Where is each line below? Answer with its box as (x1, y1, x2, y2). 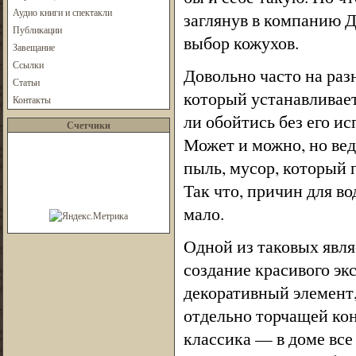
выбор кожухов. (183, 31, 299, 54)
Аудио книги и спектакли (12, 6, 112, 18)
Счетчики (66, 118, 110, 132)
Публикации (12, 23, 62, 36)
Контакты (12, 93, 51, 106)
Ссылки (12, 58, 44, 71)
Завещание (12, 41, 55, 53)
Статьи (12, 75, 40, 88)
